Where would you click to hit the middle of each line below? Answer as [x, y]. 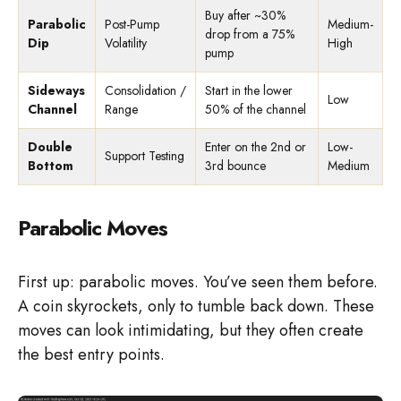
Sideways [56, 91]
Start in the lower [249, 91]
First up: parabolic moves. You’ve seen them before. [198, 282]
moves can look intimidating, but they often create [191, 331]
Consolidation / [145, 91]
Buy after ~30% [245, 16]
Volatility [126, 43]
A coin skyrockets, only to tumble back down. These [196, 307]
